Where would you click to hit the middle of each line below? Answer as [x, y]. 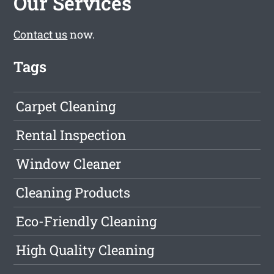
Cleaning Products [73, 193]
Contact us [41, 35]
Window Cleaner [69, 164]
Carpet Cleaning [66, 106]
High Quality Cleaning [85, 250]
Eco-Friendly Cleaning [87, 221]
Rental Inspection [71, 135]
